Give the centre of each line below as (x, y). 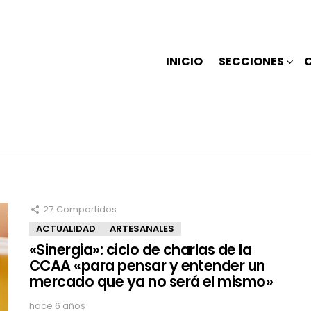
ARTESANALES (142, 229)
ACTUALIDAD (66, 229)
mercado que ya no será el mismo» (151, 282)
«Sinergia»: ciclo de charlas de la (141, 250)
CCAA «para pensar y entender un (147, 266)
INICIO (184, 61)
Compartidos (86, 210)
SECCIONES (251, 61)
